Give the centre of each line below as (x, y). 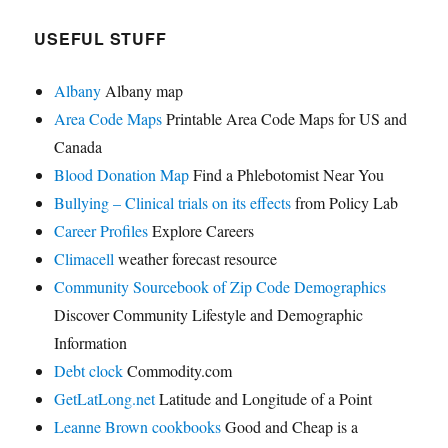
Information (91, 343)
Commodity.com (178, 371)
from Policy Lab (345, 203)
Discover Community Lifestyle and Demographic (209, 315)
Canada (78, 147)
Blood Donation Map (122, 175)
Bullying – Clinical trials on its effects (173, 203)
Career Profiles (101, 231)
